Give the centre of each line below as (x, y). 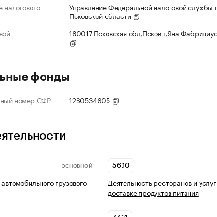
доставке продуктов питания (153, 193)
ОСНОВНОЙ (77, 166)
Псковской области (101, 16)
